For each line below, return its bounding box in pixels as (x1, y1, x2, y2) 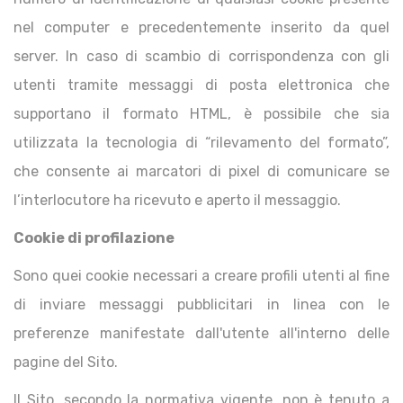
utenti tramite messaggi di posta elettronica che (13, 76, 390, 94)
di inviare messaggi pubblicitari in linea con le (13, 296, 390, 313)
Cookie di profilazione (13, 229, 175, 246)
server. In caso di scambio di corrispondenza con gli (13, 48, 390, 65)
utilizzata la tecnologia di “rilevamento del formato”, (13, 134, 390, 151)
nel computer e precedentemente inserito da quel (13, 19, 390, 36)
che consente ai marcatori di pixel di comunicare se (13, 163, 390, 180)
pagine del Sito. (13, 354, 118, 371)
